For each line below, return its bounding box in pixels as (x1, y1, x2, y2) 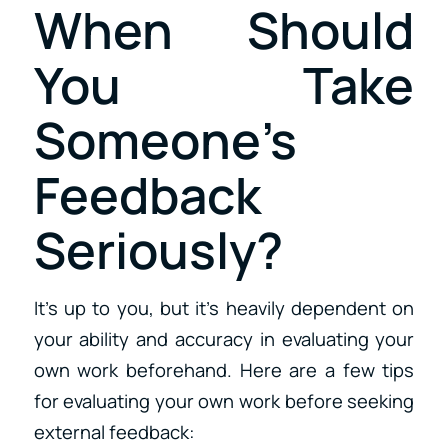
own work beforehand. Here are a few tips (33, 357, 415, 384)
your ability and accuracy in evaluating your (33, 326, 415, 353)
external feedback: (33, 419, 195, 446)
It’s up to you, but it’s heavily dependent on (33, 295, 415, 322)
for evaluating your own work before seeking (33, 388, 415, 415)
